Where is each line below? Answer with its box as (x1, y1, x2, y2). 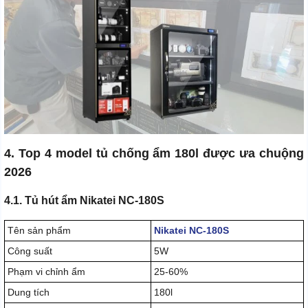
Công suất (8, 245, 52, 257)
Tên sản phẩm (8, 225, 71, 236)
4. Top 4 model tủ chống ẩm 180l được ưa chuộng (4, 146, 304, 161)
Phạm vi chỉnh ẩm (8, 266, 85, 278)
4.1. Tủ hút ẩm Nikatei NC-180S (4, 195, 164, 207)
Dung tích (8, 287, 49, 298)
